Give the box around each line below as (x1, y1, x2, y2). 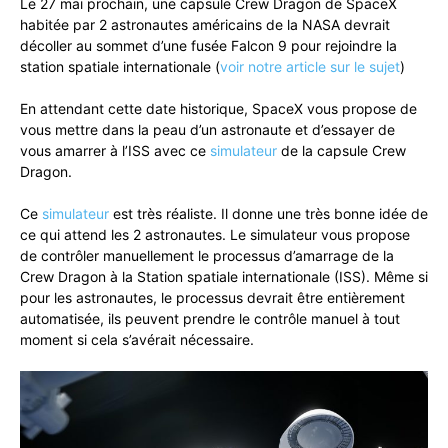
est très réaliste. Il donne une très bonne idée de (109, 204, 428, 222)
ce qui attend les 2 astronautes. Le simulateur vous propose (20, 225, 410, 243)
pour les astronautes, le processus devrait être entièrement (20, 288, 405, 306)
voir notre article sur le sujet (220, 57, 400, 75)
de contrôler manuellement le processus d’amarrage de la (20, 246, 394, 264)
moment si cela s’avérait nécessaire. (20, 330, 254, 348)
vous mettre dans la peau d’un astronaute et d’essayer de (20, 120, 395, 138)
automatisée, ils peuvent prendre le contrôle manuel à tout (20, 309, 400, 327)
